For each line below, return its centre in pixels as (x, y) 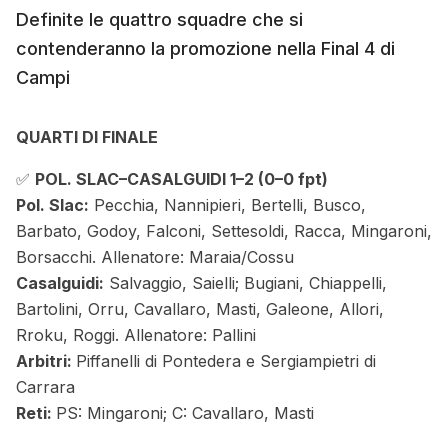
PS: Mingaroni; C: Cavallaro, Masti (185, 413)
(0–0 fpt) (293, 179)
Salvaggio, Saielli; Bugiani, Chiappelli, (245, 283)
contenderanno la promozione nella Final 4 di (205, 49)
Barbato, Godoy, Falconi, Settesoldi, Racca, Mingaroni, (224, 231)
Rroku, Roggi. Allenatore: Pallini (136, 335)
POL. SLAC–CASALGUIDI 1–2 (146, 179)
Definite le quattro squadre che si (159, 20)
